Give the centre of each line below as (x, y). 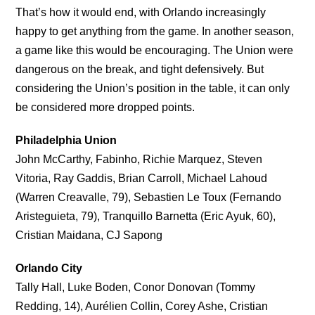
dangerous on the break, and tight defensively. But (140, 69)
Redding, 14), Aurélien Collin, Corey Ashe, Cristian (142, 306)
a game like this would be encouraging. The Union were (155, 50)
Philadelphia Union (66, 140)
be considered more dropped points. (105, 107)
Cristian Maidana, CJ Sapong (89, 235)
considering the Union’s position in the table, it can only (153, 88)
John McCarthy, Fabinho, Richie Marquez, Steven (139, 159)
